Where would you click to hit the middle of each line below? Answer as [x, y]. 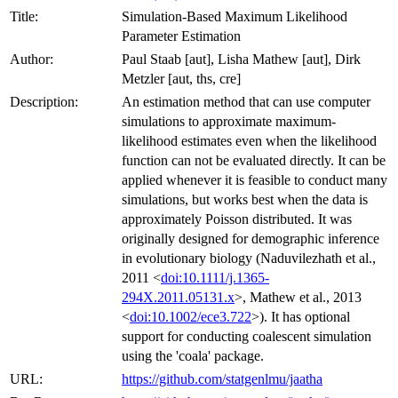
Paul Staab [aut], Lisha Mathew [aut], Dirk [241, 59]
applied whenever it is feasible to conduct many [255, 179]
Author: [32, 59]
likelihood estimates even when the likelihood [249, 140]
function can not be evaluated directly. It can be [254, 160]
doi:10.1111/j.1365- [215, 277]
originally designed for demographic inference [251, 238]
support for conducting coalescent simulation [247, 336]
